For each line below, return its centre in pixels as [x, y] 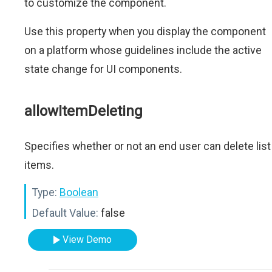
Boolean [79, 192]
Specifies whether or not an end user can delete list [148, 146]
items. [39, 165]
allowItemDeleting [83, 111]
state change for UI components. [103, 69]
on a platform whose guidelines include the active [143, 50]
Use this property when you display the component [145, 31]
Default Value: [65, 213]
